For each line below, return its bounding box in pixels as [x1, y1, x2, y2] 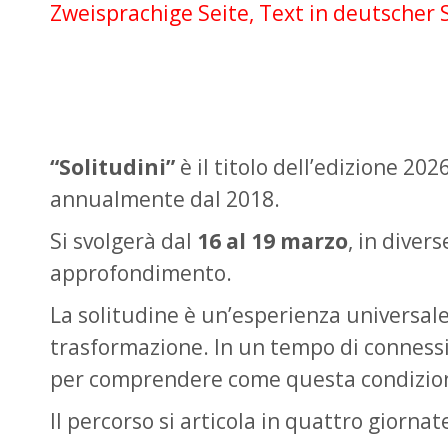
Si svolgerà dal [50, 227, 197, 255]
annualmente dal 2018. [50, 185, 280, 213]
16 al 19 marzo [197, 227, 348, 255]
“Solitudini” [50, 153, 175, 181]
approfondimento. [50, 259, 232, 287]
